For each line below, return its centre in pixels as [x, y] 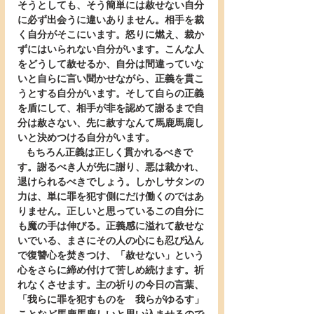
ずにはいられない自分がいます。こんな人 [111, 49]
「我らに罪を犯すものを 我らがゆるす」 [111, 300]
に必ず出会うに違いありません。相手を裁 [111, 20]
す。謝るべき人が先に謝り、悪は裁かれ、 [111, 167]
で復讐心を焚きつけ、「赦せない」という [111, 255]
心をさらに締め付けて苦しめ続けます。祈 [111, 270]
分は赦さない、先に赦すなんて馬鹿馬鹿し [111, 123]
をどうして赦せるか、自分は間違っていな [111, 64]
